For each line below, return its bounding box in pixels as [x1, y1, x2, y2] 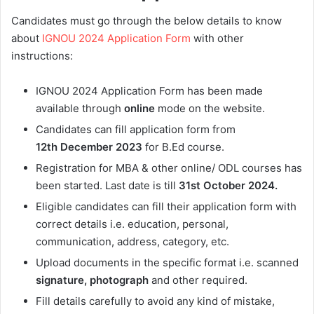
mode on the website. [155, 102, 265, 116]
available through [36, 102, 124, 116]
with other [191, 32, 244, 46]
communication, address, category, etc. [36, 235, 229, 249]
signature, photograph [36, 273, 149, 287]
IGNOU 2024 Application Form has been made [36, 84, 263, 98]
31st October [179, 179, 245, 193]
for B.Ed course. [142, 140, 224, 154]
